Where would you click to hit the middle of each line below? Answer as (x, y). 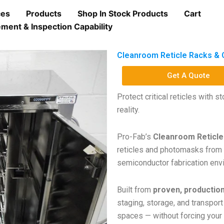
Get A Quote (188, 75)
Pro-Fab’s (135, 137)
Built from (135, 190)
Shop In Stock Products (123, 13)
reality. (128, 110)
